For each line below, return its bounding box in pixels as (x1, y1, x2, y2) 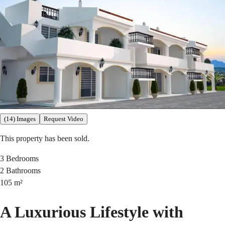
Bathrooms (6, 166, 41, 175)
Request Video (44, 115, 83, 123)
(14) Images (4, 115, 36, 123)
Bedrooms (6, 154, 39, 163)
